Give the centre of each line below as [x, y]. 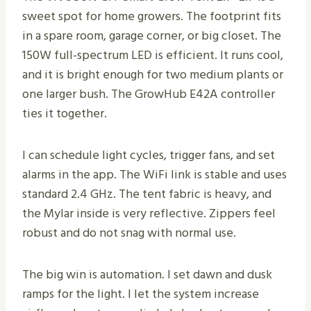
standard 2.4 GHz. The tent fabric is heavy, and [147, 194]
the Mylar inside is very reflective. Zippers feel [149, 214]
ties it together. [65, 114]
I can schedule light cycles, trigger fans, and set [149, 155]
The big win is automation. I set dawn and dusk [147, 275]
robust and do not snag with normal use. [129, 233]
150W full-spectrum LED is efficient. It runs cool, [153, 56]
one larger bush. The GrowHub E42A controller [149, 94]
